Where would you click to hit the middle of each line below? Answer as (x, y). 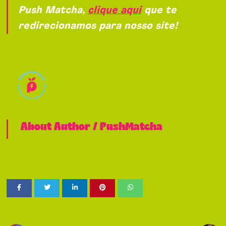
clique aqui (115, 10)
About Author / (61, 127)
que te (159, 10)
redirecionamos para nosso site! (98, 26)
